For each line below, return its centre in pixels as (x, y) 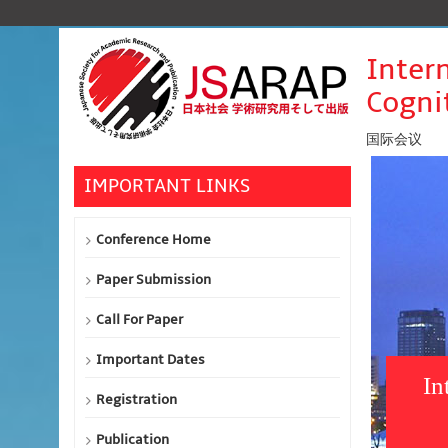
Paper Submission (153, 279)
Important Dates (150, 359)
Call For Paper (139, 319)
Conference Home (153, 239)
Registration (136, 399)
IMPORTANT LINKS (167, 186)
